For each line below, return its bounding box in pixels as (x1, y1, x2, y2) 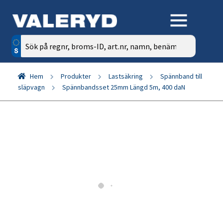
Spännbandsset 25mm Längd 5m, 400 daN (62, 83, 185, 92)
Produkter (60, 72, 91, 81)
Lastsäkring (108, 72, 143, 81)
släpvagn (18, 83, 45, 92)
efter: (12, 48, 29, 58)
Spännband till (160, 72, 202, 81)
